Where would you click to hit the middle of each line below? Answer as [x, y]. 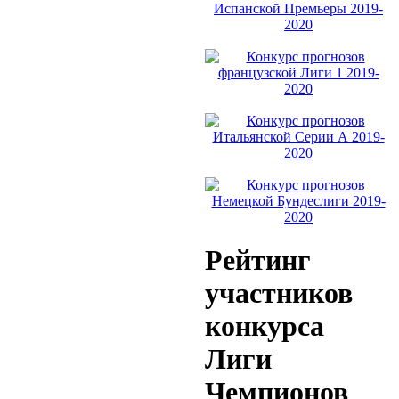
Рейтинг [258, 261]
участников [279, 293]
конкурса [265, 326]
